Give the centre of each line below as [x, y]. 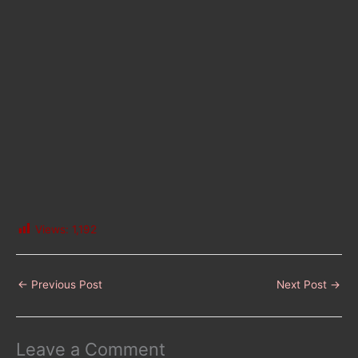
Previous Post [65, 284]
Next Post [303, 284]
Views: [52, 229]
